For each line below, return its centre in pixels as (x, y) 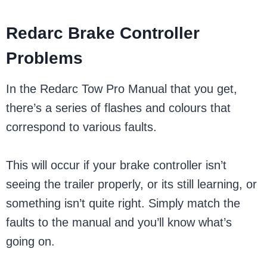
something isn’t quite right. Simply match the (123, 203)
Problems (45, 58)
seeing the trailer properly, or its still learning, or (132, 184)
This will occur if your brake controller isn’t (117, 165)
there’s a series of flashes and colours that (119, 108)
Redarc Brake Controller (103, 33)
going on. (31, 241)
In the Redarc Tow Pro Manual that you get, (122, 89)
